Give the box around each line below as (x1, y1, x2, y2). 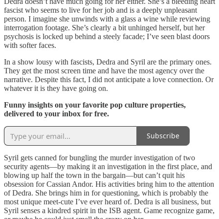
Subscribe (147, 131, 179, 141)
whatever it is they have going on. (4, 84, 108, 92)
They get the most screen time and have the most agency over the (4, 66, 204, 75)
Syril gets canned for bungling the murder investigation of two (4, 153, 195, 162)
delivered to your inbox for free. (4, 109, 109, 118)
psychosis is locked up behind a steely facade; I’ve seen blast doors (4, 32, 210, 41)
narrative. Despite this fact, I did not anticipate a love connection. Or (4, 75, 214, 84)
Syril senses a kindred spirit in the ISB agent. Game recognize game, (4, 206, 215, 215)
